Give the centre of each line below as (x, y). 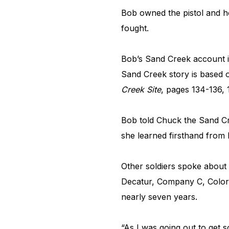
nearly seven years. (161, 197)
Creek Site (141, 90)
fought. (135, 28)
